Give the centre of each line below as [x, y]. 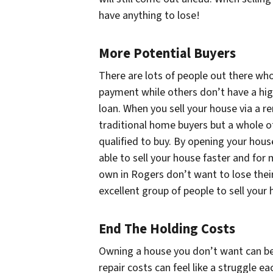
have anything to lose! [149, 15]
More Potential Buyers [167, 53]
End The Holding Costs [167, 229]
